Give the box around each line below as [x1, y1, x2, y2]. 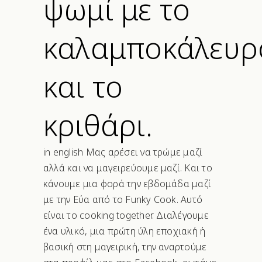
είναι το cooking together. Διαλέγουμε [43, 209, 209, 222]
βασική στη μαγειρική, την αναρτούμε [43, 240, 207, 253]
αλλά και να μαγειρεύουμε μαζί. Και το [43, 161, 212, 174]
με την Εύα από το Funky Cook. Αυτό [43, 193, 203, 206]
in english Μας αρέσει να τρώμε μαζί [43, 146, 203, 158]
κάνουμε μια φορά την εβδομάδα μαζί [43, 177, 212, 190]
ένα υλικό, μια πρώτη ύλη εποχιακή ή [43, 225, 206, 237]
